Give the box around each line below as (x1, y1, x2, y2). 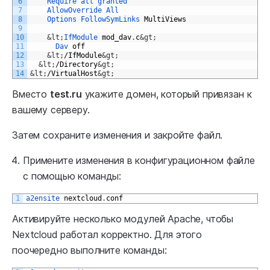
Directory (60, 60, 98, 69)
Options (47, 14, 81, 24)
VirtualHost (51, 69, 98, 78)
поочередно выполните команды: (12, 243, 167, 256)
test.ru (49, 87, 82, 100)
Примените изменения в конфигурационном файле (23, 154, 255, 166)
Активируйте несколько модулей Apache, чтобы (12, 212, 234, 225)
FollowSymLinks (81, 14, 144, 24)
